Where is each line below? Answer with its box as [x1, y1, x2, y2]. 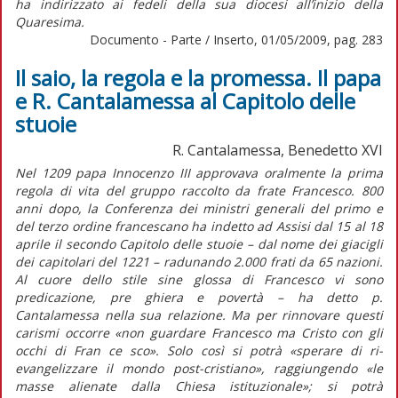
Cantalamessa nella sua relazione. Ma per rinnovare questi [15, 306, 383, 323]
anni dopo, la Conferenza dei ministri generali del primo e [15, 199, 383, 217]
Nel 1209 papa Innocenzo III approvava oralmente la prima [15, 163, 383, 181]
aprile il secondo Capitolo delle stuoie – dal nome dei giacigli [15, 235, 383, 252]
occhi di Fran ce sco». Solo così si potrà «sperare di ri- [15, 341, 383, 359]
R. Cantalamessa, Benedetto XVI [172, 139, 383, 160]
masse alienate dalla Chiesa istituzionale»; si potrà [15, 377, 383, 394]
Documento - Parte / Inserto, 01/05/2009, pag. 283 [90, 30, 383, 48]
